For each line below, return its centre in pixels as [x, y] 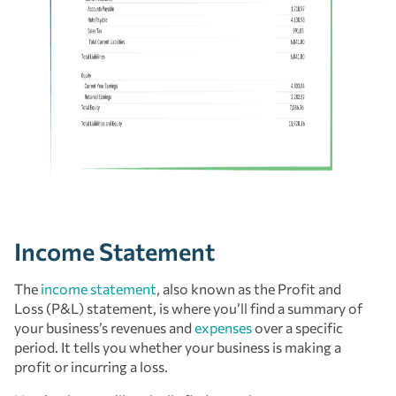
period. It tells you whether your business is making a [178, 346]
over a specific [297, 327]
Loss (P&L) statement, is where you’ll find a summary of [188, 308]
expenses [223, 327]
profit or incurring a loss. [92, 366]
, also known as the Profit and [249, 288]
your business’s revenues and [104, 327]
